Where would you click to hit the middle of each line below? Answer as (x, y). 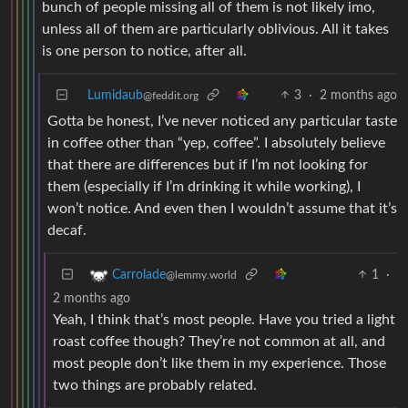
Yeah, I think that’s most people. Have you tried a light (224, 319)
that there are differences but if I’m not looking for (208, 164)
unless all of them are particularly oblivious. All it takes (215, 29)
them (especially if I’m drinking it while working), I (204, 186)
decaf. (67, 230)
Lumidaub (115, 95)
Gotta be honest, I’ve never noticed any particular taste (222, 121)
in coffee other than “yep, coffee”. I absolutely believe (216, 143)
